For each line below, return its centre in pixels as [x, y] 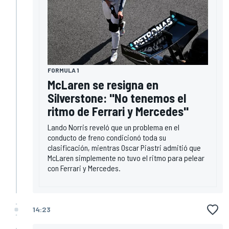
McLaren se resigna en [103, 84]
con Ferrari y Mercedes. [84, 168]
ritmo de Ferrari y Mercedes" [118, 111]
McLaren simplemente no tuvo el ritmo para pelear [126, 157]
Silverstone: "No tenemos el [117, 98]
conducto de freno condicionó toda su [107, 137]
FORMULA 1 [63, 70]
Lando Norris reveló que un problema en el [113, 127]
